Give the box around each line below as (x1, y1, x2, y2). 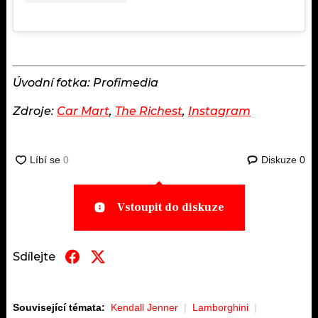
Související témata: (13, 302, 105, 314)
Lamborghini (192, 302, 248, 314)
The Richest (115, 104, 182, 119)
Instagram (188, 104, 251, 119)
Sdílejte (13, 250, 55, 264)
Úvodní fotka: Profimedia (13, 76, 158, 90)
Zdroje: (13, 104, 54, 119)
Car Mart (57, 104, 109, 119)
